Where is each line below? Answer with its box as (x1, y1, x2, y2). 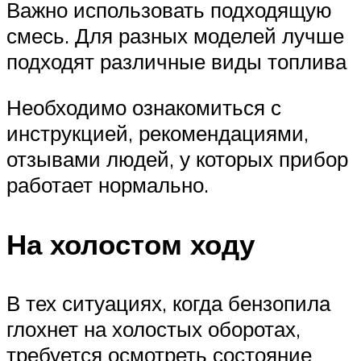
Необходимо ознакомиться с (6, 94, 281, 121)
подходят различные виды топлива (6, 48, 346, 74)
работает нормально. (6, 172, 209, 198)
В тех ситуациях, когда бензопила (6, 289, 330, 316)
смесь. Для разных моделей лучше (6, 22, 344, 48)
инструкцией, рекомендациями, (6, 120, 309, 147)
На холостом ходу (6, 226, 255, 262)
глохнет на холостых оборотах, (6, 315, 301, 342)
